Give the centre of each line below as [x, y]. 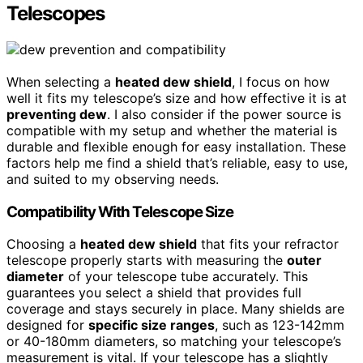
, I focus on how [281, 81]
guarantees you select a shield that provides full [154, 293]
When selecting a [61, 81]
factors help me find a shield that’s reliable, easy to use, [177, 162]
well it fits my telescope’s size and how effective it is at [177, 98]
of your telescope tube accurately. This [186, 277]
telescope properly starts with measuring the [147, 261]
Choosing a [43, 244]
